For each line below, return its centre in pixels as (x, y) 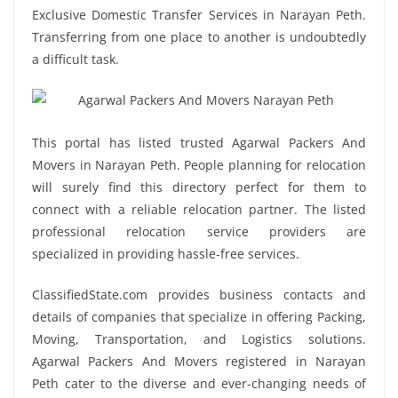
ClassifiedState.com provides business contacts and (199, 294)
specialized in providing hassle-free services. (166, 253)
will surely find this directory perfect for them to (199, 187)
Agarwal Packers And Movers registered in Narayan (199, 361)
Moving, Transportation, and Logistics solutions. (199, 338)
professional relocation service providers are (199, 231)
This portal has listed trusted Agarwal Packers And (199, 142)
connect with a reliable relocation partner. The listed (199, 209)
